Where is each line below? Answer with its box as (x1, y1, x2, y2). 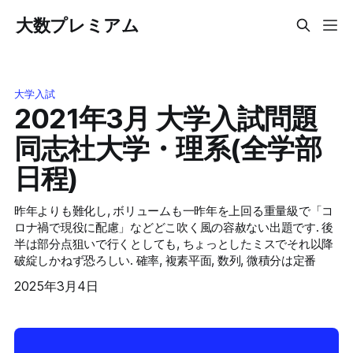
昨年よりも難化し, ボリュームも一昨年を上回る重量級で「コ (13, 203, 333, 218)
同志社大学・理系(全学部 (13, 131, 321, 165)
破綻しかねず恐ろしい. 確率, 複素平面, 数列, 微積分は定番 (13, 252, 317, 268)
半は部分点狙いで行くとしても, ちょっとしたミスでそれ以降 (13, 236, 333, 251)
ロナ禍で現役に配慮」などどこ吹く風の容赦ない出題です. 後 (13, 219, 333, 235)
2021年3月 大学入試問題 (13, 101, 318, 135)
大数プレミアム (16, 15, 139, 35)
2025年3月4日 (13, 277, 98, 294)
